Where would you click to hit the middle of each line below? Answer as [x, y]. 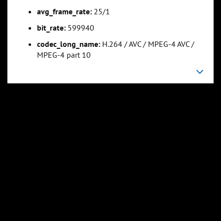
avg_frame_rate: [64, 11]
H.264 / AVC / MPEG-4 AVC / [147, 44]
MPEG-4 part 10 [64, 55]
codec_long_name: [69, 44]
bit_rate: [51, 27]
